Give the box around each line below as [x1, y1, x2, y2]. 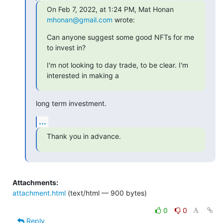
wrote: [112, 15, 135, 24]
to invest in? [47, 43, 86, 52]
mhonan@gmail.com [47, 15, 112, 24]
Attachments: [12, 178, 58, 187]
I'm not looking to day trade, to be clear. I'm [47, 60, 188, 69]
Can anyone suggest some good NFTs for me [47, 32, 194, 41]
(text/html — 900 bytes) [66, 188, 147, 197]
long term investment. [36, 99, 107, 108]
